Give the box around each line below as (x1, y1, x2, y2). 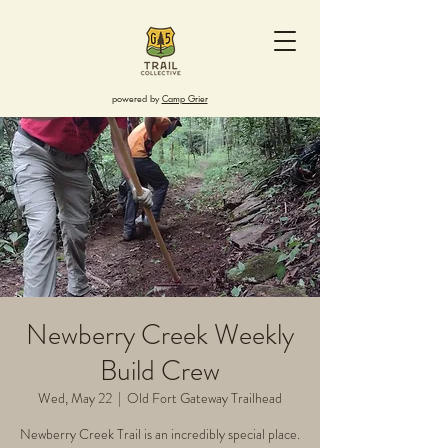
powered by (111, 91, 162, 105)
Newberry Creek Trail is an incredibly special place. (20, 424, 300, 444)
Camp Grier (161, 91, 208, 105)
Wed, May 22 (38, 388, 112, 408)
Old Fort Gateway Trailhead (127, 388, 282, 408)
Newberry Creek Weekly (26, 315, 294, 355)
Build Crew (100, 351, 220, 391)
